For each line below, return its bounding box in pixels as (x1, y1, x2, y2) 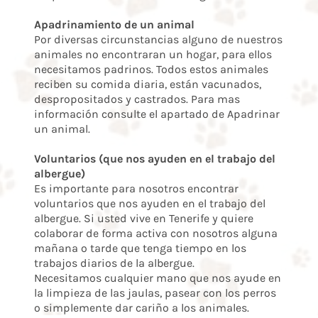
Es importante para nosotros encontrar (34, 182, 238, 196)
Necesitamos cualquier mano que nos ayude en (34, 271, 281, 285)
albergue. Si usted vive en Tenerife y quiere (34, 212, 253, 226)
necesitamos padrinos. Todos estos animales (34, 62, 268, 77)
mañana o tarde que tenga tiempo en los (34, 241, 246, 256)
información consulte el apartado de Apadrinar (34, 107, 280, 121)
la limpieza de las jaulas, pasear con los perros (34, 286, 276, 300)
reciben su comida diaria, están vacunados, (34, 77, 261, 92)
